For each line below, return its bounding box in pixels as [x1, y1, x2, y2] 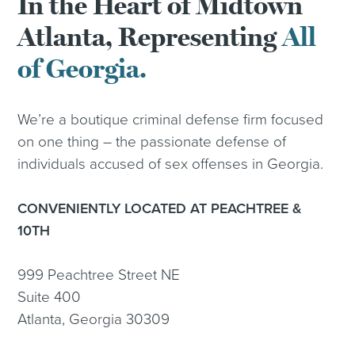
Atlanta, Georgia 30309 [17, 311, 170, 329]
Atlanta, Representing [17, 21, 283, 54]
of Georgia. [17, 53, 147, 86]
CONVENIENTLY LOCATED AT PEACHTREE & [17, 200, 303, 218]
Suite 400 [17, 288, 82, 307]
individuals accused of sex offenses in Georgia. [17, 155, 324, 174]
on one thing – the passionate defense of [17, 133, 287, 151]
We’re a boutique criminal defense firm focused [17, 111, 324, 129]
